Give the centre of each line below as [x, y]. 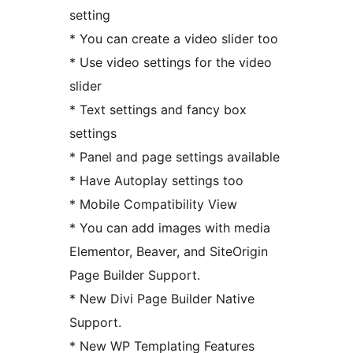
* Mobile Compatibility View [153, 204]
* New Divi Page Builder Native [162, 298]
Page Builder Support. [135, 275]
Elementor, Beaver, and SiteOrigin [169, 251]
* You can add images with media [170, 227]
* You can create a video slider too [174, 38]
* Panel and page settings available [175, 156]
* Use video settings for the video [171, 62]
